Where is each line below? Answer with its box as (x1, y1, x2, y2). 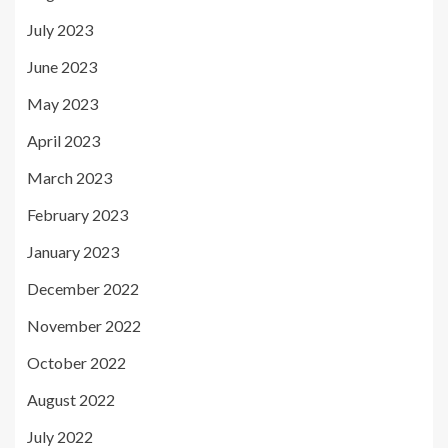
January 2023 (27, 242, 119, 261)
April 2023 (27, 131, 100, 150)
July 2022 (27, 427, 93, 446)
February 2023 (27, 205, 128, 224)
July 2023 (27, 20, 93, 39)
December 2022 (27, 279, 139, 298)
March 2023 (27, 168, 112, 187)
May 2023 (27, 94, 98, 113)
